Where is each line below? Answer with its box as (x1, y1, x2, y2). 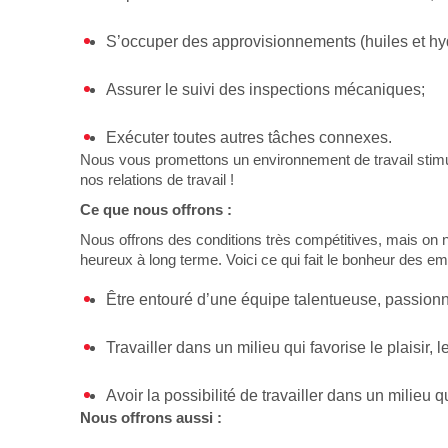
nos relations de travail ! (80, 171, 234, 189)
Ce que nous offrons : (80, 201, 232, 219)
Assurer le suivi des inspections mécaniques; (106, 81, 426, 99)
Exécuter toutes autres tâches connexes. (106, 129, 393, 147)
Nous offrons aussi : (80, 409, 222, 427)
